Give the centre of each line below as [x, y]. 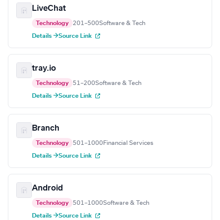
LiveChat [49, 9]
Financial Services [128, 143]
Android [47, 188]
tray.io [44, 69]
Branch [46, 128]
